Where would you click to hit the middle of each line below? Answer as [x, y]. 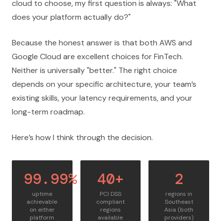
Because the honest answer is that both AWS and [102, 43]
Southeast [179, 202]
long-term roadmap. [48, 112]
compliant [110, 202]
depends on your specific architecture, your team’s [104, 84]
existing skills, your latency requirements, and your [102, 98]
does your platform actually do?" [71, 17]
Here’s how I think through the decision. [82, 137]
